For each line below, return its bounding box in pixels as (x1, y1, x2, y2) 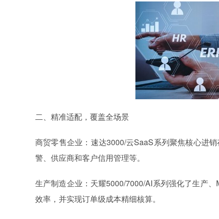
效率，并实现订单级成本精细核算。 (35, 193, 160, 204)
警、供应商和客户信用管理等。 (35, 152, 145, 163)
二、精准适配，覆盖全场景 (35, 111, 129, 122)
